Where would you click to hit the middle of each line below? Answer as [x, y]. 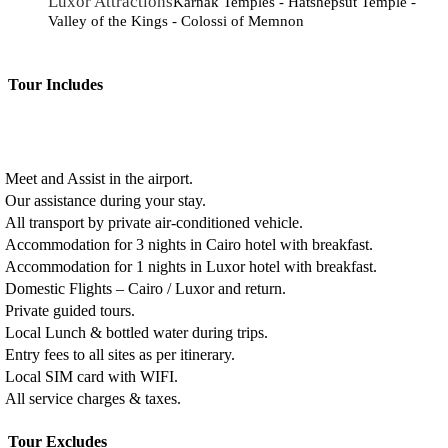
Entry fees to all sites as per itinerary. [120, 355]
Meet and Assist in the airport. [99, 179]
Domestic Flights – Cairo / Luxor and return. [146, 289]
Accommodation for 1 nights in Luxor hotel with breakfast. [191, 267]
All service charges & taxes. [93, 399]
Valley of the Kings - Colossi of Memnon [176, 21]
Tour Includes [55, 85]
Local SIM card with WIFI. [92, 377]
